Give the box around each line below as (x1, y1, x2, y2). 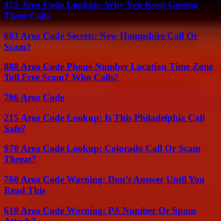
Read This (4, 185, 45, 196)
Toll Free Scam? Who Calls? (4, 72, 119, 83)
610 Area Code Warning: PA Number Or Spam (4, 205, 196, 216)
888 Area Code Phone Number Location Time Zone (4, 61, 213, 72)
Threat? (4, 154, 37, 165)
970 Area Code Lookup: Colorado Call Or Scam (4, 143, 201, 154)
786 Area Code (4, 92, 64, 103)
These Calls (4, 10, 50, 21)
